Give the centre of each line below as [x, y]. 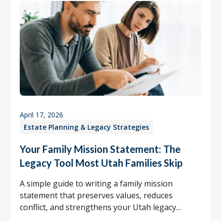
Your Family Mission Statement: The [100, 149]
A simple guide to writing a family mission [96, 183]
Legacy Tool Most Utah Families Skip [101, 163]
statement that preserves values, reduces [96, 195]
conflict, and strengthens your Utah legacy [98, 207]
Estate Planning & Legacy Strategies [87, 127]
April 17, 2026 [42, 114]
